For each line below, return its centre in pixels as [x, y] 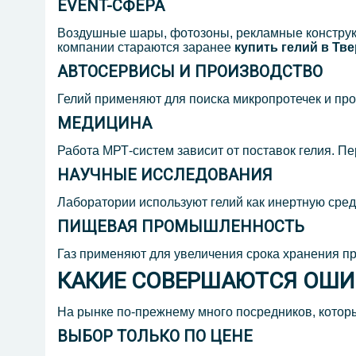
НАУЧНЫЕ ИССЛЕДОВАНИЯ [165, 175]
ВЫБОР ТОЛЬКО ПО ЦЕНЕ [155, 337]
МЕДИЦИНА [104, 124]
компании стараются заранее [146, 48]
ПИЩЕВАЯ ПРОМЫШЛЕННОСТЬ [181, 227]
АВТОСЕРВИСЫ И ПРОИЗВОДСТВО [190, 72]
